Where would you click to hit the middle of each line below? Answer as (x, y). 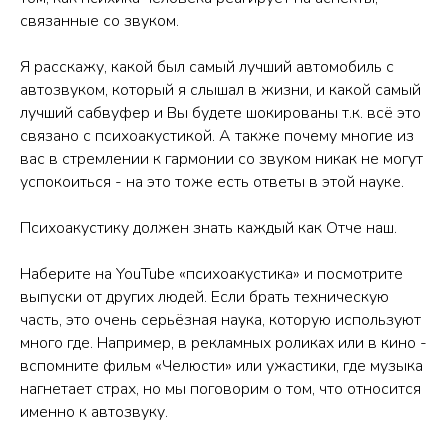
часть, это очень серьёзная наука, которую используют (220, 319)
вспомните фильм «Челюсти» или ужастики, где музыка (221, 365)
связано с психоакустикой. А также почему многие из (217, 135)
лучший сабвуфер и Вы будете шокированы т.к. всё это (220, 112)
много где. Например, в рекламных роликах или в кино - (223, 342)
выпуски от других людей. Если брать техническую (204, 296)
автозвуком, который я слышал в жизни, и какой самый (220, 89)
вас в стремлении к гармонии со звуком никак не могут (221, 158)
